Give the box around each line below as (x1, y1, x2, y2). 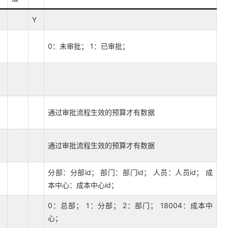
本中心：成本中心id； (48, 181, 118, 189)
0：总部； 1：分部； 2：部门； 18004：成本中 (48, 201, 213, 210)
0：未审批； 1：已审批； (48, 42, 129, 50)
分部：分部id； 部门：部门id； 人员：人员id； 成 (48, 168, 213, 177)
